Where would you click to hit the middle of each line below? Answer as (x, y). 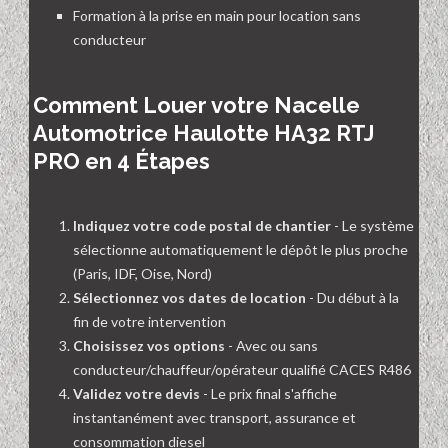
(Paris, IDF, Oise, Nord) (142, 274)
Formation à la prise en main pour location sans (217, 16)
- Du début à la (352, 298)
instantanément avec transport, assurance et (214, 418)
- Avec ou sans (271, 346)
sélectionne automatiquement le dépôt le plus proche (240, 250)
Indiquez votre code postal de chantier (202, 226)
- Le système (372, 226)
